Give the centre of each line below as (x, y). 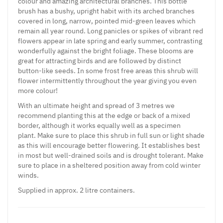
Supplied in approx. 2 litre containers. (77, 190)
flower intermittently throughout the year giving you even (107, 80)
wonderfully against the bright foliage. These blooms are (106, 51)
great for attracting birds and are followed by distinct (100, 60)
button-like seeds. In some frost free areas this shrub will (108, 70)
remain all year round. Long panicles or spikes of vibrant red (111, 31)
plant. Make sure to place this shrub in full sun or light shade (111, 135)
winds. (28, 175)
